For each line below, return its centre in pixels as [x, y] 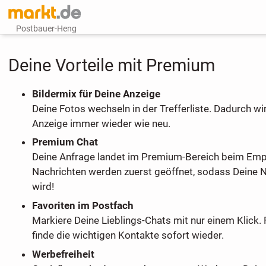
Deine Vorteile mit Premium [111, 65]
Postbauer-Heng [47, 28]
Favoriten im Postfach [83, 206]
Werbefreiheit [63, 254]
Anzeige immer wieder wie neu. [101, 123]
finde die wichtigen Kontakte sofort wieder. [128, 235]
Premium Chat [65, 142]
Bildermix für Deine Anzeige [96, 94]
